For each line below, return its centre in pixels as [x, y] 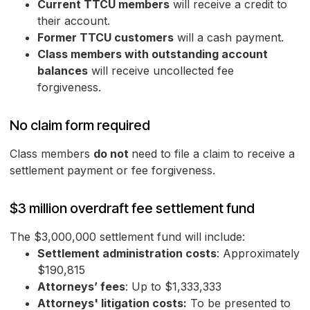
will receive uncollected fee [161, 71]
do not [112, 154]
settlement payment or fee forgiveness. [112, 171]
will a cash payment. [229, 38]
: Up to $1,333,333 [173, 287]
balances [63, 71]
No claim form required [80, 126]
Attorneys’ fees [81, 287]
